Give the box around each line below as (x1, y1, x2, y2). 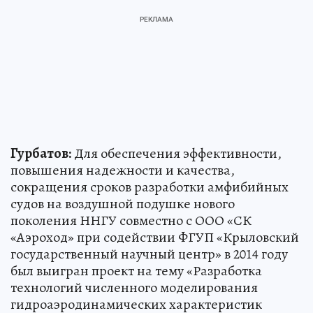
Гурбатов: (10, 144, 71, 163)
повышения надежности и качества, (10, 161, 235, 180)
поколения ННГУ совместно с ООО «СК (10, 211, 252, 231)
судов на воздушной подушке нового (10, 194, 235, 214)
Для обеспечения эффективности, (71, 144, 282, 163)
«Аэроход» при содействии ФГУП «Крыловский (10, 228, 299, 247)
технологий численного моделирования (10, 278, 258, 298)
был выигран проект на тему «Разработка (10, 261, 262, 281)
